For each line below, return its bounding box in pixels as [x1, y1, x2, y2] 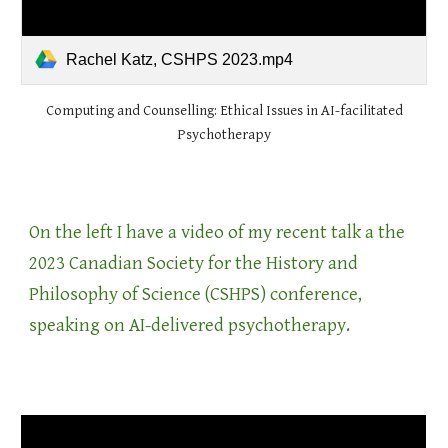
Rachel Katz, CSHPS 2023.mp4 [66, 50, 294, 68]
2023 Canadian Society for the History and [29, 252, 359, 274]
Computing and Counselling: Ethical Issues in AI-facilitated [45, 101, 403, 119]
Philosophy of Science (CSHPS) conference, [29, 283, 363, 305]
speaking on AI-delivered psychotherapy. [29, 314, 351, 336]
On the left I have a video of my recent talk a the [29, 221, 406, 243]
